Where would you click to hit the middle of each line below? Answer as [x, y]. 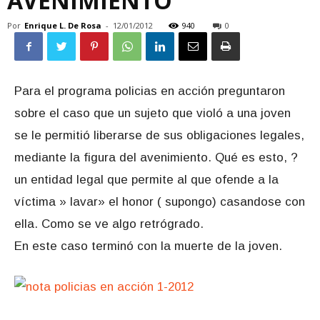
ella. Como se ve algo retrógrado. [109, 224]
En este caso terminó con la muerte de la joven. [148, 246]
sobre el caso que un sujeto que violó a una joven [152, 113]
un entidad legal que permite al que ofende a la [146, 180]
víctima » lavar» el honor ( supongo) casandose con [160, 202]
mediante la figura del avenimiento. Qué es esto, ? [156, 157]
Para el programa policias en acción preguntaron [150, 91]
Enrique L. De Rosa [63, 25]
